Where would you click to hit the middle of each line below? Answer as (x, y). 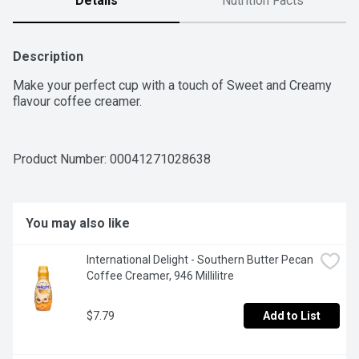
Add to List (292, 316)
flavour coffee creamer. (77, 102)
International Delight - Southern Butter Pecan (200, 260)
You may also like (78, 224)
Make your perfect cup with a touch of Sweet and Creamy (172, 86)
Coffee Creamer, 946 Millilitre (160, 276)
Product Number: (61, 159)
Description (48, 57)
